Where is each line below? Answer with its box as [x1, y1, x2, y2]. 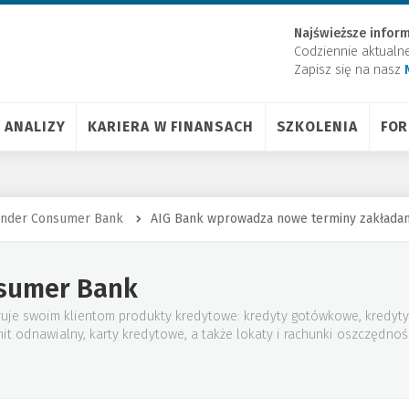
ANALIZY [5, 118, 66, 135]
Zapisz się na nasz [294, 62, 404, 78]
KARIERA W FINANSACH [88, 118, 254, 135]
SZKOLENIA [276, 118, 358, 135]
